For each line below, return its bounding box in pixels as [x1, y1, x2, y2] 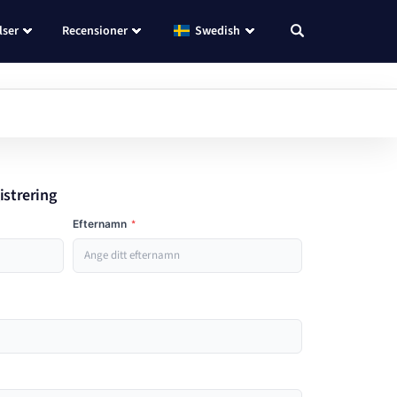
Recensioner [61, 22, 128, 40]
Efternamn [72, 217, 129, 230]
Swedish [195, 22, 240, 40]
